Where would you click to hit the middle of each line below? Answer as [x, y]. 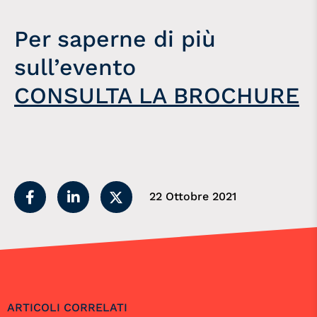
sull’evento [79, 68]
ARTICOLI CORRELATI [67, 307]
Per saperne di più [115, 39]
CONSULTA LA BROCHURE [157, 96]
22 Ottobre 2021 [193, 196]
